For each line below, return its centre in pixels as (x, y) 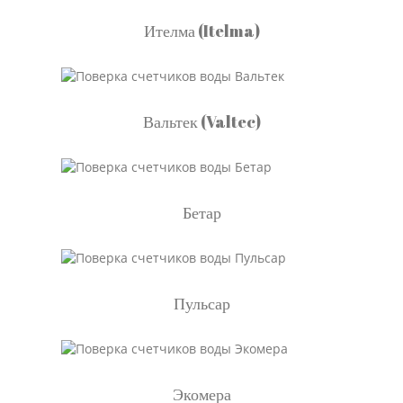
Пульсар (201, 303)
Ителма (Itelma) (201, 31)
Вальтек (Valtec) (201, 121)
